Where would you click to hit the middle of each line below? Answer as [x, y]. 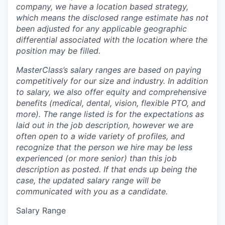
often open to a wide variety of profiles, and [100, 136]
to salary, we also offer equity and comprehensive [111, 92]
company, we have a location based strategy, [102, 7]
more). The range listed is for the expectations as [110, 114]
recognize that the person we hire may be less [104, 147]
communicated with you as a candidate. [92, 191]
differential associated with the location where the [112, 40]
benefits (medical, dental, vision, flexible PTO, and [111, 103]
